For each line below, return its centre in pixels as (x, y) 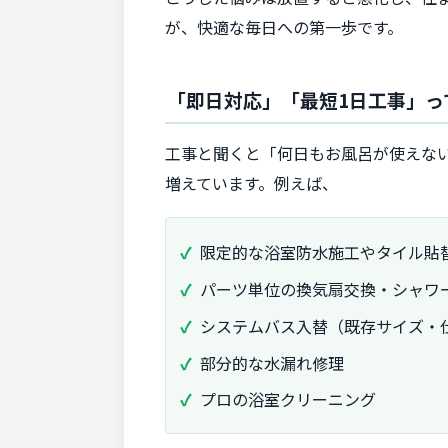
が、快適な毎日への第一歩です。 (284, 26)
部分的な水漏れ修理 (272, 362)
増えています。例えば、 (251, 182)
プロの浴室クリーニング (288, 399)
